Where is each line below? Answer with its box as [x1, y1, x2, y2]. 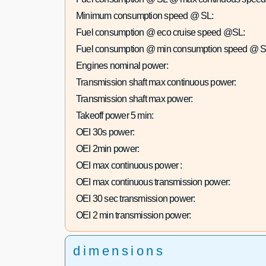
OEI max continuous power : [75, 160, 182, 171]
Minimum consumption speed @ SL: [75, 11, 214, 21]
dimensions [73, 243, 166, 259]
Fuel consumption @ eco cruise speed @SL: [75, 27, 245, 38]
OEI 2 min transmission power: [75, 210, 191, 221]
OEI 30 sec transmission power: [75, 194, 195, 204]
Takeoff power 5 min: [75, 110, 154, 121]
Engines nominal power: [75, 61, 168, 71]
